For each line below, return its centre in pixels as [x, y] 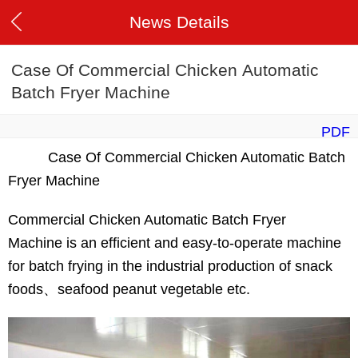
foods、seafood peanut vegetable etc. [129, 290]
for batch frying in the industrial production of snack [170, 267]
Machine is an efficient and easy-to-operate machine [175, 243]
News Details [179, 22]
